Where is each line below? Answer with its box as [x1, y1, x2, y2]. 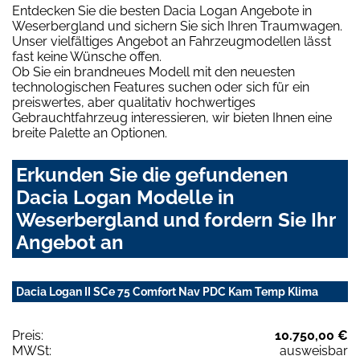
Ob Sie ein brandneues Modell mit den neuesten [12, 64, 295, 80]
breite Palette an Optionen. [12, 125, 167, 141]
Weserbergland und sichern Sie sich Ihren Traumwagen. [12, 18, 342, 35]
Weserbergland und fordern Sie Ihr [16, 208, 335, 232]
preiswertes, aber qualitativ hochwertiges [12, 95, 256, 111]
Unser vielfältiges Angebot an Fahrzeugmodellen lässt [12, 34, 331, 50]
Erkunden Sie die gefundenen [16, 163, 288, 187]
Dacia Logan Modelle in [16, 186, 235, 210]
